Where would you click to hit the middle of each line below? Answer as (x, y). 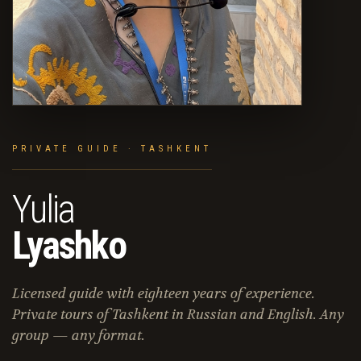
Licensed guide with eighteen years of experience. (164, 294)
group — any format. (79, 336)
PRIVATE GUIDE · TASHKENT (112, 149)
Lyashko (69, 246)
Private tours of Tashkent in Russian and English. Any (178, 315)
